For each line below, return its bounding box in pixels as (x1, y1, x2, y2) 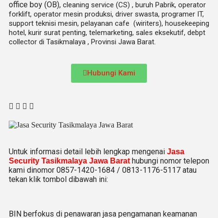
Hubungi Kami (87, 69, 135, 77)
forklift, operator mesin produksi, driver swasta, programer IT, (9, 10, 204, 18)
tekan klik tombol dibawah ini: (9, 175, 108, 184)
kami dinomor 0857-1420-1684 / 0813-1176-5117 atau (9, 165, 197, 175)
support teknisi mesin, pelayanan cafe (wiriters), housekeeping (9, 19, 209, 28)
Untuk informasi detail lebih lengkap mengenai (9, 147, 167, 156)
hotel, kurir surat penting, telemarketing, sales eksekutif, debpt (9, 28, 205, 37)
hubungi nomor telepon (130, 156, 209, 165)
